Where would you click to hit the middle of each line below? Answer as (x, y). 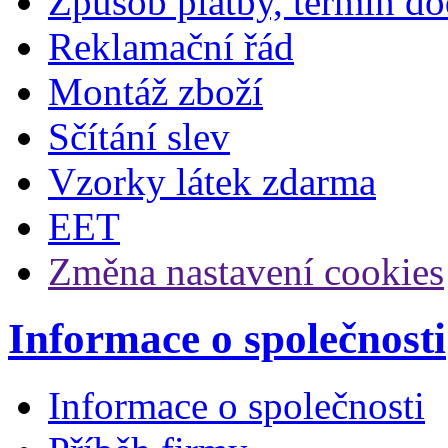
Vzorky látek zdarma (212, 181)
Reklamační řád (171, 46)
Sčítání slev (139, 136)
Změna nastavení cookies (246, 271)
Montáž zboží (155, 91)
